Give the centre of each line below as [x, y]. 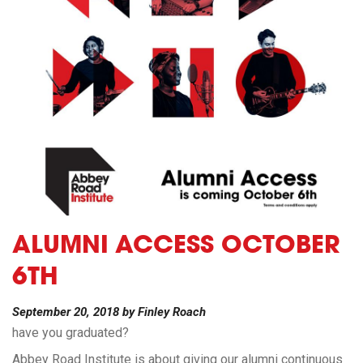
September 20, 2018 [66, 312]
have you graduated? [70, 333]
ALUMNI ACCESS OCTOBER [176, 247]
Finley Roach [172, 312]
